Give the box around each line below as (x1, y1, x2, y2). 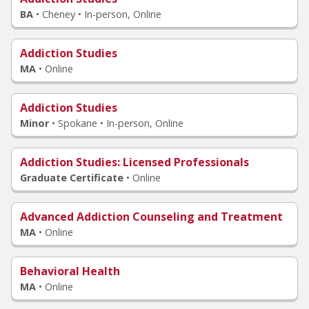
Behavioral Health (20, 263, 120, 279)
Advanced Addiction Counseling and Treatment (20, 209, 283, 224)
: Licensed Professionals (117, 154, 249, 170)
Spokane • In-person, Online (58, 117, 183, 130)
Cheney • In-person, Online (42, 8, 161, 21)
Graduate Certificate (20, 171, 123, 184)
